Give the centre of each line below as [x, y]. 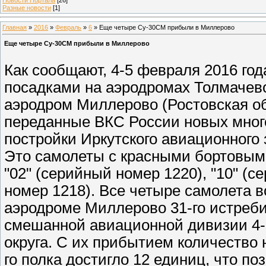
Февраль [68, 27]
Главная [15, 27]
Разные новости [27, 7]
